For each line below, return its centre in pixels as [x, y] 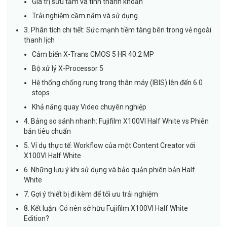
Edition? [36, 219]
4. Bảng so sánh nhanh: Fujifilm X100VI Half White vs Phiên [116, 121]
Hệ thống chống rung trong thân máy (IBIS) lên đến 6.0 [117, 83]
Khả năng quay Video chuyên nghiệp [89, 107]
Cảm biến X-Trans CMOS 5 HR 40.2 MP [93, 54]
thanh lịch [39, 40]
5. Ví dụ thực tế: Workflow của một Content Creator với [109, 146]
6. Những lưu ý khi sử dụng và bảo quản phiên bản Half [109, 170]
